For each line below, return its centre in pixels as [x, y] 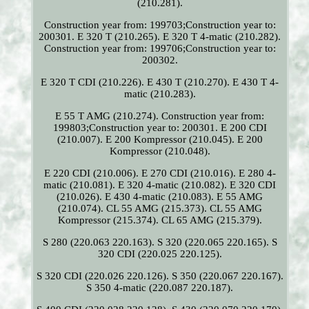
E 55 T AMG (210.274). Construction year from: [160, 116]
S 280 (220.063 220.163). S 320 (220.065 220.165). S [160, 242]
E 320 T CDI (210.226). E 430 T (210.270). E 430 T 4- [160, 82]
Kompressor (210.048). [160, 151]
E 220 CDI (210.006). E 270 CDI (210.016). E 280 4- [160, 173]
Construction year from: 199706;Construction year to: [160, 49]
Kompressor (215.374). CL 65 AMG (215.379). [160, 220]
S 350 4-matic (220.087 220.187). [160, 288]
